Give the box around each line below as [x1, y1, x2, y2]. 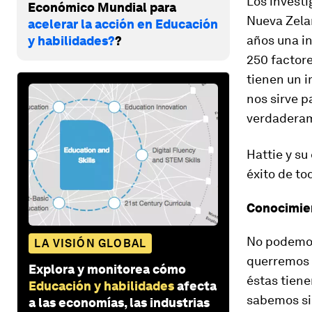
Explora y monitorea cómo [29, 261, 186, 276]
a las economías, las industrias [29, 295, 210, 310]
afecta [177, 278, 217, 293]
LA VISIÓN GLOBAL [34, 236, 147, 250]
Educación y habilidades [29, 278, 174, 293]
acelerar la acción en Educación [28, 16, 218, 31]
